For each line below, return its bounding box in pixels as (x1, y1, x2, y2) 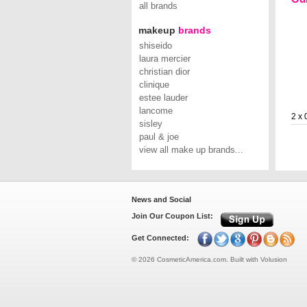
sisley (139, 119, 162, 129)
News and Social (132, 195, 191, 204)
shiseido (139, 40, 172, 51)
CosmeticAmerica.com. (155, 256, 228, 263)
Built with (230, 256, 260, 263)
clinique (139, 79, 169, 90)
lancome (139, 106, 173, 116)
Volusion (260, 256, 287, 263)
